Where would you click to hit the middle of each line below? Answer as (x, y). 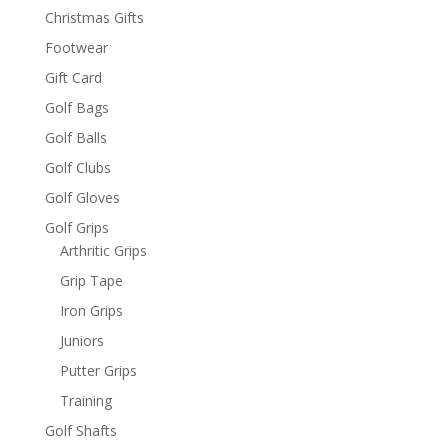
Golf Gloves (82, 197)
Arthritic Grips (103, 250)
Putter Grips (98, 370)
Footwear (76, 47)
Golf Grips (76, 227)
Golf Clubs (77, 167)
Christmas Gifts (94, 17)
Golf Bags (76, 107)
